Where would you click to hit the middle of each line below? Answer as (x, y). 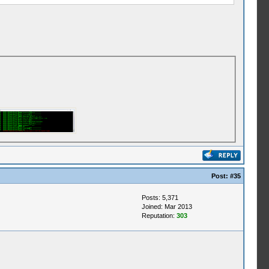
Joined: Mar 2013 (167, 207)
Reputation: (159, 216)
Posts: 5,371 (160, 198)
